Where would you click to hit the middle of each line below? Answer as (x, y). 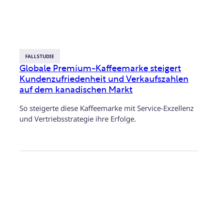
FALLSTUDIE (40, 56)
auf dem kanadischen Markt (76, 90)
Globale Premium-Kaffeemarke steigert (100, 69)
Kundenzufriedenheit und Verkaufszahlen (104, 79)
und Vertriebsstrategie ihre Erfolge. (78, 119)
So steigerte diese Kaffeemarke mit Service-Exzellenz (107, 108)
